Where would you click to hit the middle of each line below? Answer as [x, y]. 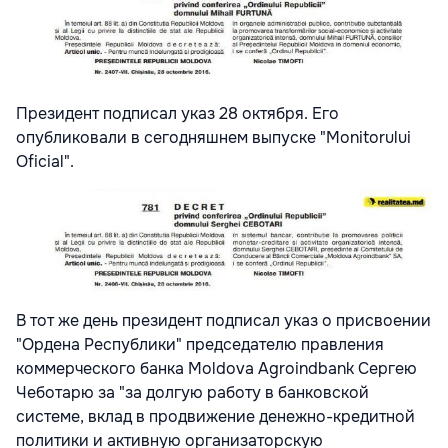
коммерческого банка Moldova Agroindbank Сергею [216, 368]
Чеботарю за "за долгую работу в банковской [192, 392]
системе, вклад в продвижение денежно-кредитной [215, 416]
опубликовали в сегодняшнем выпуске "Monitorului [213, 137]
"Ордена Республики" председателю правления [200, 344]
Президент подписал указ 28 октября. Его [177, 113]
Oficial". [47, 161]
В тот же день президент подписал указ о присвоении [223, 320]
